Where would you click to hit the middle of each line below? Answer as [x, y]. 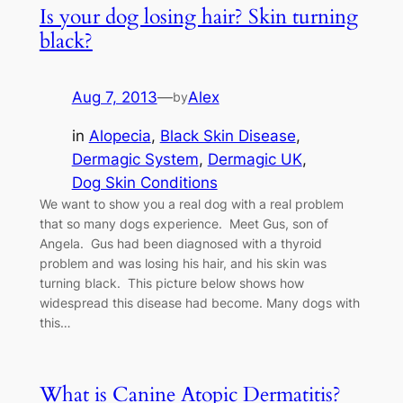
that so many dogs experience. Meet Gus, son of [184, 223]
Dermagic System [135, 159]
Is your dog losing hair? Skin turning [198, 16]
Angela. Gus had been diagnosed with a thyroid [180, 243]
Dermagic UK [255, 159]
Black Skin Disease [228, 135]
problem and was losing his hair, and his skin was [183, 263]
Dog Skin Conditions [144, 182]
